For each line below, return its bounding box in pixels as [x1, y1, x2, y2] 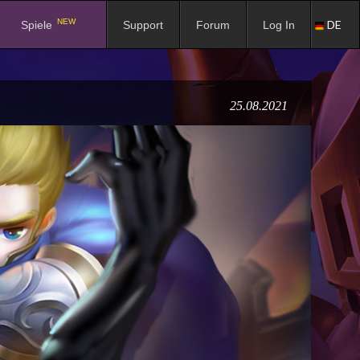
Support [123, 18, 163, 32]
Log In [263, 18, 295, 32]
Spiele [21, 18, 55, 32]
